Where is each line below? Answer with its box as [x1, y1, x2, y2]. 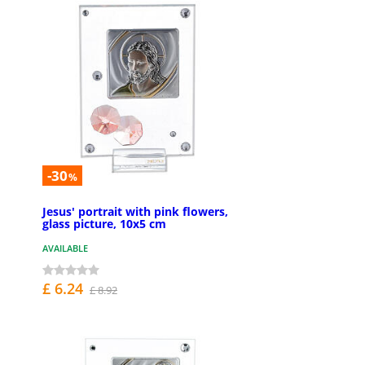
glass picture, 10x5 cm [42, 216, 166, 232]
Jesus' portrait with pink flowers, [42, 204, 228, 220]
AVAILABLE [42, 242, 88, 255]
